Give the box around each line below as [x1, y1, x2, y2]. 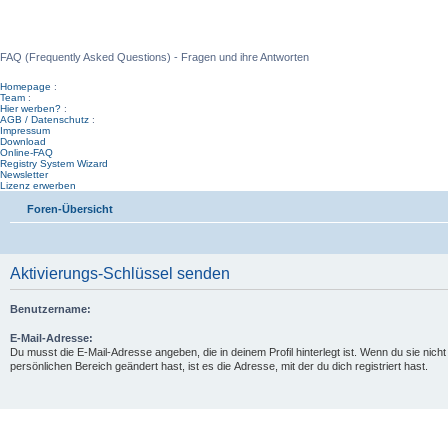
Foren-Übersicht [27, 202, 113, 215]
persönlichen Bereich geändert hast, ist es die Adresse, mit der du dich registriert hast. [10, 359, 428, 372]
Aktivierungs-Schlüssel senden [10, 264, 230, 282]
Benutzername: [10, 302, 91, 315]
